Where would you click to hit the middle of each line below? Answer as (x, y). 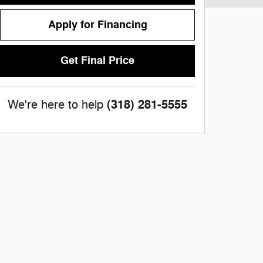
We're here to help (55, 104)
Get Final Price (97, 61)
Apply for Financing (97, 25)
